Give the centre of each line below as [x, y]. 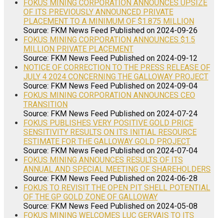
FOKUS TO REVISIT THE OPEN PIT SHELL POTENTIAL [117, 187]
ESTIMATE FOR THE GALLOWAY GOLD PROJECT [107, 141]
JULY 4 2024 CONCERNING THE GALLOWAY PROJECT [116, 76]
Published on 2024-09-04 [154, 86]
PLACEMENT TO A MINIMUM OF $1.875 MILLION [109, 21]
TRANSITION [45, 104]
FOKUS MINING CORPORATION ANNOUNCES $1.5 [109, 39]
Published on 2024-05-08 [154, 206]
